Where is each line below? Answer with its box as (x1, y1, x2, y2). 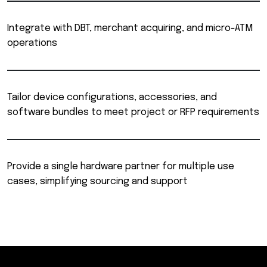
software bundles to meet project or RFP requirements (7, 107, 259, 117)
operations (7, 38, 57, 48)
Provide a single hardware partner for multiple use (7, 162, 234, 172)
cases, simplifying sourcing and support (7, 176, 188, 187)
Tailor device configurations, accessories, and (7, 92, 217, 103)
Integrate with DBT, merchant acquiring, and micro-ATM (7, 23, 253, 33)
